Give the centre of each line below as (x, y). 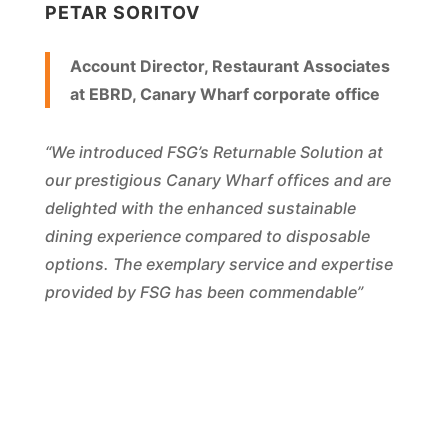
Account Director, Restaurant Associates (229, 66)
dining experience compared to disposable (207, 236)
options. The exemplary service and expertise (218, 264)
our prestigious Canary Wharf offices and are (217, 180)
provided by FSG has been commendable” (203, 292)
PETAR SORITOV (122, 13)
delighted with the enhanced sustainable (200, 208)
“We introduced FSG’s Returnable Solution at (213, 152)
